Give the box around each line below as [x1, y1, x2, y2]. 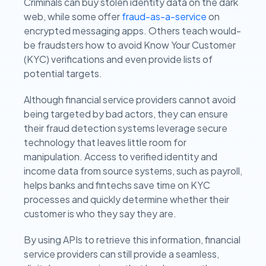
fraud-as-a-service [122, 10, 207, 23]
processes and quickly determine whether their [24, 193, 229, 205]
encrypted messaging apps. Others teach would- [24, 24, 241, 37]
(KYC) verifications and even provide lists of [24, 53, 213, 65]
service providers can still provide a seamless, [24, 248, 219, 260]
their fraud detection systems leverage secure [24, 122, 227, 134]
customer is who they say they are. [24, 207, 178, 220]
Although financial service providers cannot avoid [24, 93, 236, 106]
